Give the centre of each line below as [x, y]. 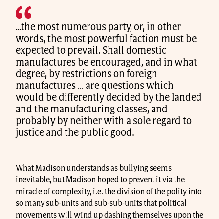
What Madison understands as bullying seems [94, 168]
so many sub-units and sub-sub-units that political [101, 204]
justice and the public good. [75, 133]
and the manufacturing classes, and [92, 110]
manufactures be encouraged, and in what [106, 63]
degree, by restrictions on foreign [87, 75]
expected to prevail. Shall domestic [91, 51]
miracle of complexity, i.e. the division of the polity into [109, 192]
